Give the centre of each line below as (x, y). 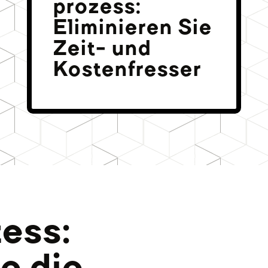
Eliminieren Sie (133, 28)
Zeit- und (102, 48)
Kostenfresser (127, 69)
